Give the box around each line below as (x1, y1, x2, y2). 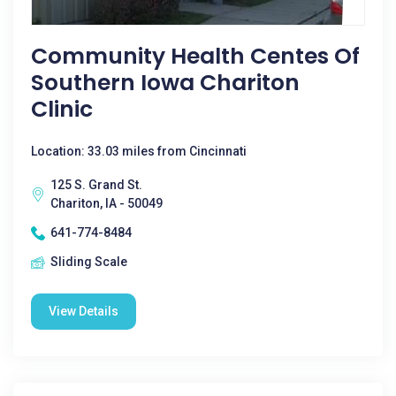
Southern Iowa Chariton (31, 67, 300, 98)
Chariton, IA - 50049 (50, 196, 163, 210)
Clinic (31, 94, 93, 125)
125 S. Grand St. (50, 178, 142, 192)
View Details (49, 304, 118, 318)
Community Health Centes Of (31, 41, 360, 72)
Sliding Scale (50, 255, 127, 269)
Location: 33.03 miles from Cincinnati (31, 144, 247, 158)
